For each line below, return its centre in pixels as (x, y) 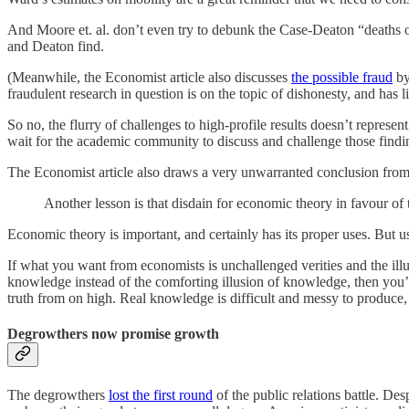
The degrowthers (58, 394)
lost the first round (161, 394)
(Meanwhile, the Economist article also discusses (149, 78)
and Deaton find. (56, 47)
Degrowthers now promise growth (113, 334)
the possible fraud (342, 78)
